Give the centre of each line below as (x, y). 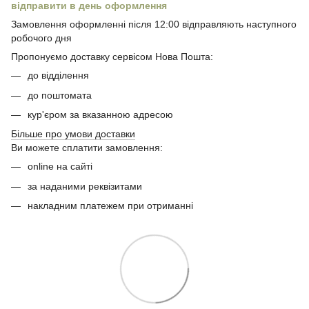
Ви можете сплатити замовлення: (87, 148)
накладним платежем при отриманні (110, 206)
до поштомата (60, 95)
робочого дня (41, 38)
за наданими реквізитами (86, 186)
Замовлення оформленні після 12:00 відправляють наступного (154, 24)
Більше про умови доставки (73, 134)
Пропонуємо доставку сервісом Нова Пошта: (113, 57)
